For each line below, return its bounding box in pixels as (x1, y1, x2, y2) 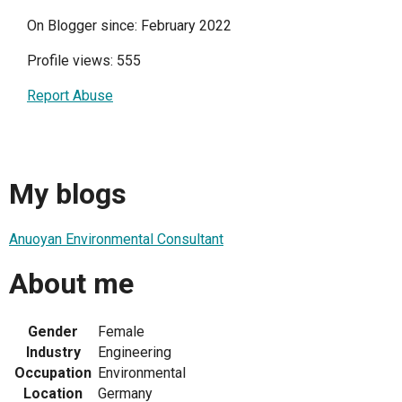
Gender (28, 322, 78, 340)
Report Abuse (27, 87, 113, 104)
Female (98, 322, 144, 340)
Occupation (14, 363, 92, 381)
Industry (25, 343, 81, 361)
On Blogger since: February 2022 (27, 17, 232, 34)
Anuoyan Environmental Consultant (9, 230, 223, 248)
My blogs (9, 177, 127, 212)
